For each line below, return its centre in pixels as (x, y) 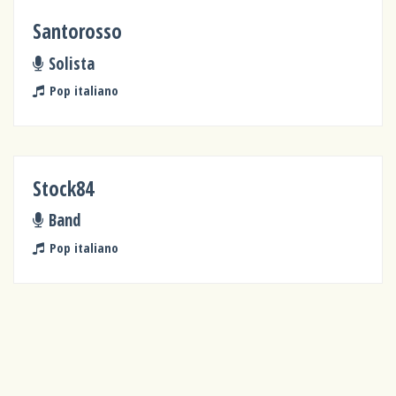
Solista (71, 63)
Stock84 (64, 188)
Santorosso (78, 32)
